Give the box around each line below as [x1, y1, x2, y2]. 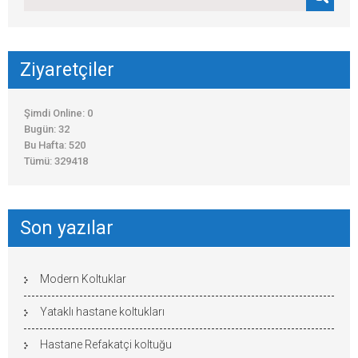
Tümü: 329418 [24, 154, 88, 167]
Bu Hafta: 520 [24, 138, 86, 151]
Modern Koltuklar [40, 272, 126, 285]
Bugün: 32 [24, 122, 70, 135]
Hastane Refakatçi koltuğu [40, 337, 172, 351]
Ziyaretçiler [20, 58, 114, 81]
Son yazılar [20, 217, 113, 239]
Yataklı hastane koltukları [40, 304, 165, 318]
